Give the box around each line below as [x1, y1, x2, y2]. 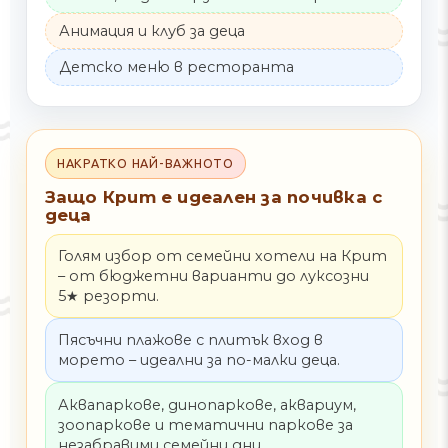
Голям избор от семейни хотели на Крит [57, 246, 387, 265]
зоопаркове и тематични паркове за [57, 415, 353, 434]
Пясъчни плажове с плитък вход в [57, 331, 323, 350]
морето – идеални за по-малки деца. [57, 351, 340, 370]
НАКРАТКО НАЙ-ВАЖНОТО [56, 155, 234, 170]
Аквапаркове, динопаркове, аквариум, [57, 395, 356, 414]
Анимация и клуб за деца [59, 21, 246, 40]
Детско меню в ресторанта [59, 58, 295, 77]
